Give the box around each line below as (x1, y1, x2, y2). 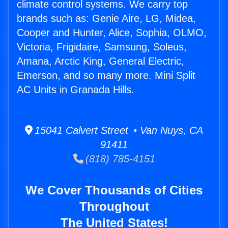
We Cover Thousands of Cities (25, 183, 203, 197)
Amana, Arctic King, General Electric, (17, 55, 184, 67)
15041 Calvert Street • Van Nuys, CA (33, 125, 203, 136)
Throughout (79, 199, 149, 214)
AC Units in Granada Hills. (17, 84, 134, 96)
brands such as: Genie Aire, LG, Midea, (17, 13, 196, 24)
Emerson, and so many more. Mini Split (17, 70, 195, 81)
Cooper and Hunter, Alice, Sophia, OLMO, (17, 27, 207, 39)
